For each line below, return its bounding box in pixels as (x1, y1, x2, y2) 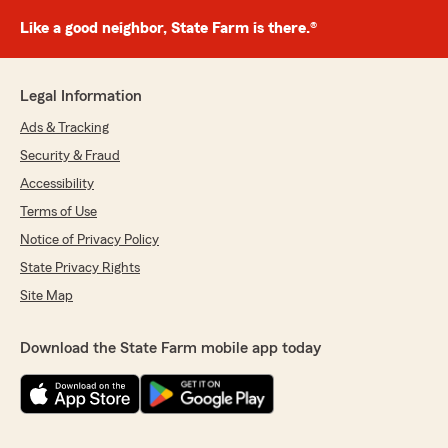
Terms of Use (20, 205, 97, 220)
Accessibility (20, 177, 94, 192)
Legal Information (20, 88, 142, 105)
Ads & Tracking (20, 121, 109, 136)
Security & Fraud (20, 149, 120, 164)
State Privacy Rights (20, 261, 140, 276)
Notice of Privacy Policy (20, 233, 159, 248)
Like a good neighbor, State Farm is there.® (20, 20, 317, 37)
